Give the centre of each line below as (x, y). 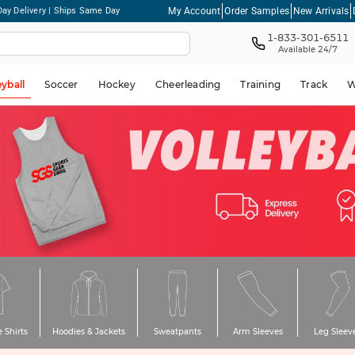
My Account (195, 11)
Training (261, 84)
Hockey (116, 84)
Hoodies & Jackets (89, 331)
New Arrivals (321, 11)
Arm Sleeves (258, 331)
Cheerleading (188, 84)
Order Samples (257, 11)
